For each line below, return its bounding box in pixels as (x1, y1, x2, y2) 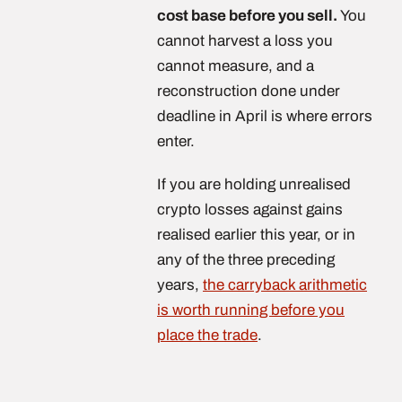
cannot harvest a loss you (157, 31, 333, 49)
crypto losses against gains (157, 200, 343, 218)
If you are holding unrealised (157, 175, 351, 193)
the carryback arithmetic (203, 275, 367, 293)
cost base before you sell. (157, 6, 337, 24)
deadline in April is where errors (157, 107, 372, 125)
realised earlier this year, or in (157, 225, 355, 243)
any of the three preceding (157, 250, 335, 268)
